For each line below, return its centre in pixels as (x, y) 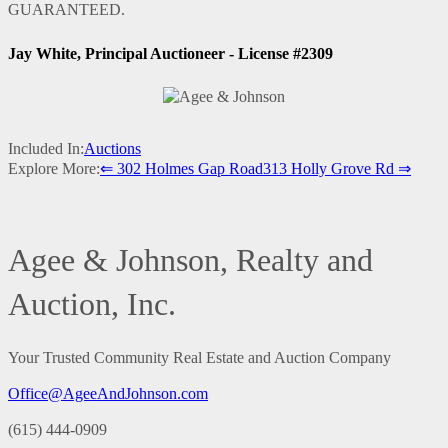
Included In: (46, 149)
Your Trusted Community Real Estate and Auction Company (199, 357)
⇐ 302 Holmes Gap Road (181, 169)
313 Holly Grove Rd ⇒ (337, 169)
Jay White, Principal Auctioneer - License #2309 (170, 53)
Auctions (112, 149)
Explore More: (54, 169)
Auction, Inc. (92, 303)
